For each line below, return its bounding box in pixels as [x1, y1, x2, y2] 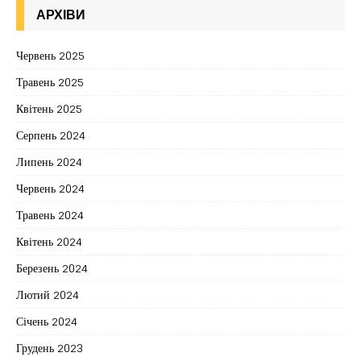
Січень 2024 [16, 311, 77, 332]
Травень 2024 [16, 205, 84, 226]
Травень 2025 [16, 72, 84, 93]
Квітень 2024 [16, 231, 82, 252]
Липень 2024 [16, 151, 82, 172]
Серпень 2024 [16, 125, 85, 146]
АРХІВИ [36, 5, 85, 25]
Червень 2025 [16, 45, 85, 66]
